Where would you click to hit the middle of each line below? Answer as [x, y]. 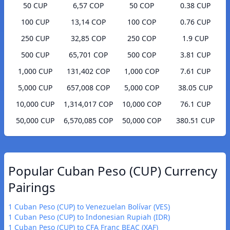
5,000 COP [142, 88]
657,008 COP [88, 88]
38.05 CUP [195, 88]
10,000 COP [142, 104]
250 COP [142, 39]
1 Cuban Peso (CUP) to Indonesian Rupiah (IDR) [89, 217]
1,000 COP [142, 71]
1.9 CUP [195, 39]
